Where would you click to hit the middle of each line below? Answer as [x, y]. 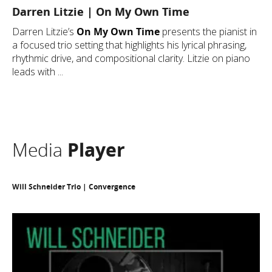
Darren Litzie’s [44, 32]
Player [96, 150]
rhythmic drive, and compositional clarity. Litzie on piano [131, 58]
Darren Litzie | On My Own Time [101, 12]
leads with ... [38, 72]
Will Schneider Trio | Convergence [74, 187]
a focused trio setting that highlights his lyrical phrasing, [129, 45]
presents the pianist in [208, 32]
